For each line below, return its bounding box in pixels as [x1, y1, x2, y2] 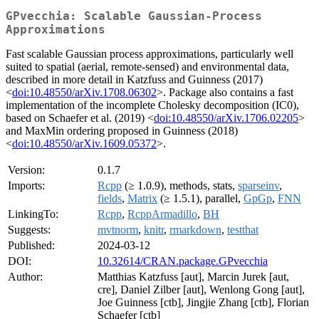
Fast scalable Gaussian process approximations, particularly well [6, 48, 293, 61]
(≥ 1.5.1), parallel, [157, 192, 244, 205]
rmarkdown [169, 224, 221, 236]
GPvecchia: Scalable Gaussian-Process [6, 9, 262, 23]
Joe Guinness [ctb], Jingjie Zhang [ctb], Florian [98, 296, 309, 309]
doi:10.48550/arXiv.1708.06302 [12, 86, 157, 99]
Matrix [127, 192, 157, 205]
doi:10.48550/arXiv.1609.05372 [12, 137, 157, 150]
